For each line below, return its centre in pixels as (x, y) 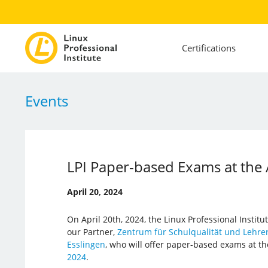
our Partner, (92, 232)
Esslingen (86, 244)
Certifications (208, 48)
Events (46, 100)
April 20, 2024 (95, 191)
